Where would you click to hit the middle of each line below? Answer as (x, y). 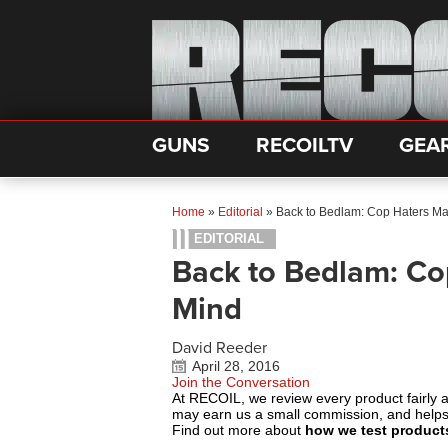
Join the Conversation (241, 382)
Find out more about (238, 430)
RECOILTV (304, 145)
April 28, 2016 (236, 366)
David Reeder (219, 348)
